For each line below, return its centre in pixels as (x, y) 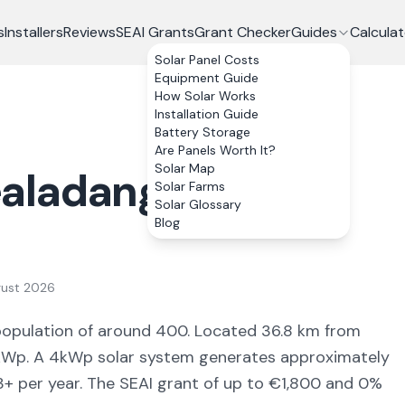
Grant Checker (242, 32)
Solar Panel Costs (207, 60)
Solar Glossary (198, 204)
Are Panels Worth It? (215, 150)
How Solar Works (205, 96)
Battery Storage (202, 132)
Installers (33, 32)
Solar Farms (189, 186)
